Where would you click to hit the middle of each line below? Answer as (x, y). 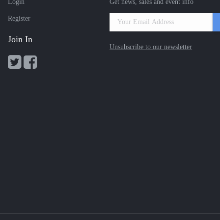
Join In (20, 39)
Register (19, 18)
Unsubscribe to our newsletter (151, 47)
